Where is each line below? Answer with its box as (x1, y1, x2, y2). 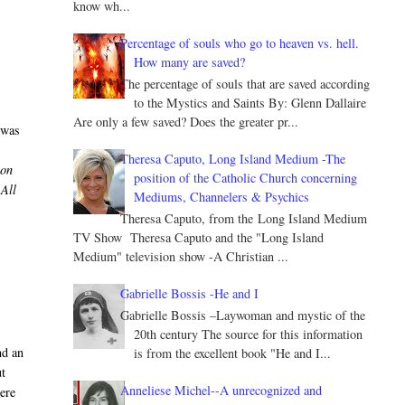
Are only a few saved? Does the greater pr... (72, 113, 298, 131)
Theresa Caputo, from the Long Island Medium (120, 209, 368, 227)
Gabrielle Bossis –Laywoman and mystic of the (120, 306, 366, 324)
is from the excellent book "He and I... (134, 344, 332, 362)
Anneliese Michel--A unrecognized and (120, 381, 323, 399)
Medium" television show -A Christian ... (72, 247, 288, 265)
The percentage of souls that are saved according (120, 75, 371, 93)
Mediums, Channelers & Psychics (134, 188, 310, 206)
